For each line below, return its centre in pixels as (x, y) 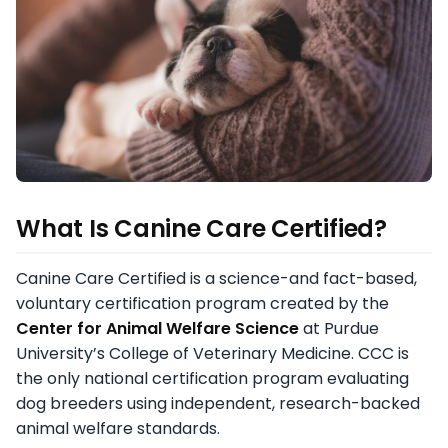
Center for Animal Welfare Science (157, 329)
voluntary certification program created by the (202, 304)
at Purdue (339, 329)
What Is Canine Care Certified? (201, 229)
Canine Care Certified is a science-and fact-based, (216, 279)
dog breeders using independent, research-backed (218, 404)
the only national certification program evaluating (212, 379)
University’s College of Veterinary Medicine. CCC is (212, 354)
